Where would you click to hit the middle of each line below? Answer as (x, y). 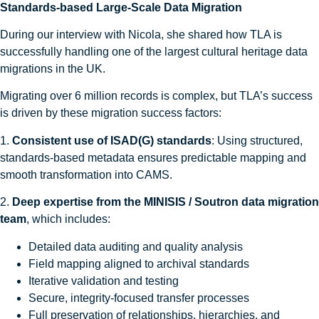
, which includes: (68, 219)
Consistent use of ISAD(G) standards (112, 140)
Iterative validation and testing (104, 281)
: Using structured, (257, 140)
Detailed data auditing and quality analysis (136, 246)
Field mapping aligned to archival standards (139, 263)
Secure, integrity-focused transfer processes (139, 298)
